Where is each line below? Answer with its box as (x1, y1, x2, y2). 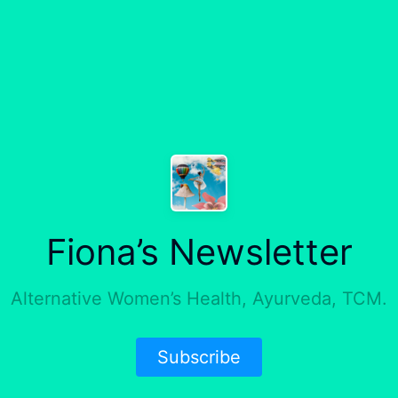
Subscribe (157, 346, 241, 368)
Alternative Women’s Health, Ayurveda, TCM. (11, 287, 387, 309)
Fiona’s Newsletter (45, 229, 353, 274)
